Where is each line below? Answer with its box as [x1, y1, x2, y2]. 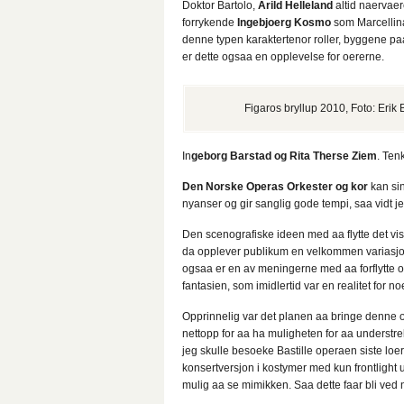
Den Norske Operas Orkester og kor [182, 180, 368, 193]
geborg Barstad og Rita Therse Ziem [191, 150, 377, 162]
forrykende [182, 16, 237, 29]
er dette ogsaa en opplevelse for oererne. [182, 50, 384, 63]
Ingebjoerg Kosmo [237, 16, 331, 29]
